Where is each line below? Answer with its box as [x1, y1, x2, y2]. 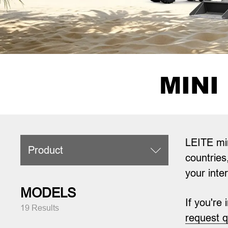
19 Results [20, 203, 60, 213]
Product [27, 144, 63, 156]
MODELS [20, 184, 76, 201]
